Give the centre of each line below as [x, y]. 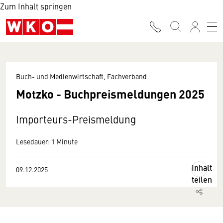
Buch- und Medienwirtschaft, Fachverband [81, 76]
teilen [202, 179]
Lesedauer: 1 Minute [47, 141]
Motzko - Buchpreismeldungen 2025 [110, 94]
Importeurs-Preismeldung [76, 119]
